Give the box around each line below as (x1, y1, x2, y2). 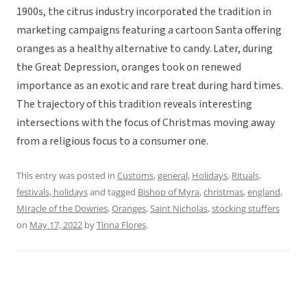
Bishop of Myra (138, 186, 199, 199)
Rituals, (232, 169, 261, 182)
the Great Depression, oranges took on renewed (16, 60, 241, 75)
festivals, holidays (16, 186, 88, 199)
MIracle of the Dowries (16, 202, 108, 215)
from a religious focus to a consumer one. (16, 134, 208, 149)
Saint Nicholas (150, 202, 208, 215)
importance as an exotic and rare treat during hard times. (16, 78, 283, 94)
